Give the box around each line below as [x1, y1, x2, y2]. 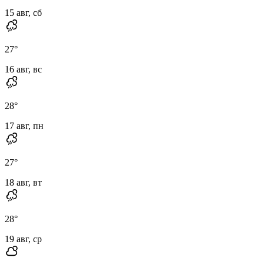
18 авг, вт [5, 177, 42, 187]
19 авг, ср [5, 233, 42, 244]
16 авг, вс [5, 64, 42, 74]
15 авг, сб [5, 7, 42, 18]
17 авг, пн [5, 120, 44, 131]
